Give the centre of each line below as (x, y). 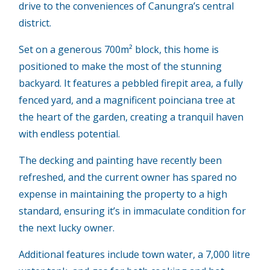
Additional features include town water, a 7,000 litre (135, 254)
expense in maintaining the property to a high (123, 194)
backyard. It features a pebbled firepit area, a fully (131, 83)
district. (35, 23)
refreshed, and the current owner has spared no (128, 177)
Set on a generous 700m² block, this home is (119, 49)
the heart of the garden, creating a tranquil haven (131, 117)
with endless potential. (70, 133)
